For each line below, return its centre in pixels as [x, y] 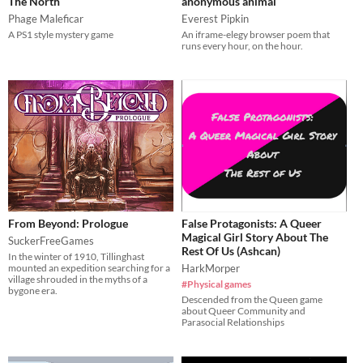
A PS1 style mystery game [61, 34]
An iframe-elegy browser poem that [256, 34]
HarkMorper [211, 268]
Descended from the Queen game [252, 299]
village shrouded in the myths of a [78, 279]
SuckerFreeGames [51, 240]
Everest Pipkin [215, 18]
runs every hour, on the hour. [242, 45]
